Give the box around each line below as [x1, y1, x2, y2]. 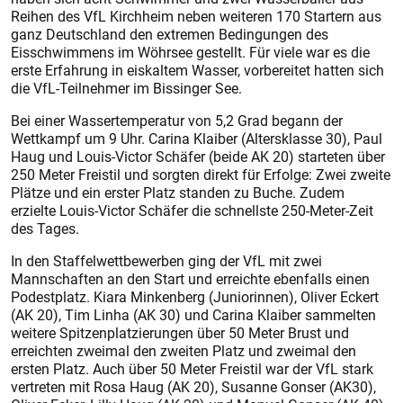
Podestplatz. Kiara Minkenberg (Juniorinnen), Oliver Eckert [11, 287, 379, 308]
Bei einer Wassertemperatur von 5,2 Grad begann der [11, 111, 343, 131]
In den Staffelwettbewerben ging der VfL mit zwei [11, 251, 322, 272]
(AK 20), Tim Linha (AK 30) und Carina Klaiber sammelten [11, 305, 376, 326]
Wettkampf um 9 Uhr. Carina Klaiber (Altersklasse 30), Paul [11, 129, 382, 149]
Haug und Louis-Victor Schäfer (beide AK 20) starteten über [11, 147, 385, 167]
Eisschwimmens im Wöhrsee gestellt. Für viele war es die [11, 42, 370, 63]
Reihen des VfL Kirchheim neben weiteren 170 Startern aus [11, 6, 381, 27]
